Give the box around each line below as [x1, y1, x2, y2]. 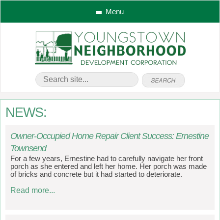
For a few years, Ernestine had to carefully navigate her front [10, 155, 203, 163]
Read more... [10, 186, 55, 194]
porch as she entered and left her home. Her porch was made [10, 163, 207, 170]
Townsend [10, 143, 46, 153]
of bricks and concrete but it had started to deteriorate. [10, 170, 182, 178]
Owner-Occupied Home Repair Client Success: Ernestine [10, 131, 209, 141]
